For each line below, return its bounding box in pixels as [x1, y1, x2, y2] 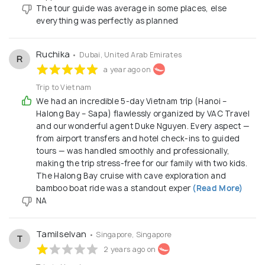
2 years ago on [104, 244, 156, 254]
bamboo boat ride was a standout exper [36, 182, 191, 193]
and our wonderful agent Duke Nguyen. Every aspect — [36, 120, 250, 131]
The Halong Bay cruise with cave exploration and [36, 170, 227, 181]
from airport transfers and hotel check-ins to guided [36, 132, 240, 144]
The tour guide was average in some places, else [36, 2, 227, 14]
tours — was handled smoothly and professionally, [36, 145, 230, 156]
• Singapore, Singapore [88, 229, 172, 240]
